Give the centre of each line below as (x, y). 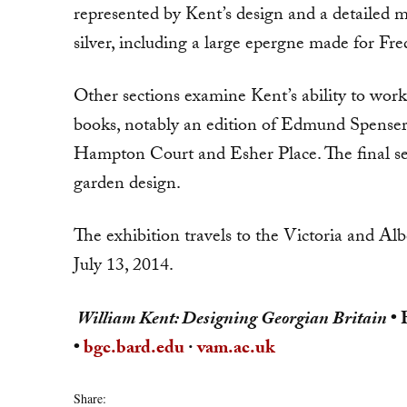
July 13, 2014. (123, 268)
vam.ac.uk (235, 349)
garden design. (127, 185)
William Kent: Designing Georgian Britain (233, 320)
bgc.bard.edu (134, 349)
